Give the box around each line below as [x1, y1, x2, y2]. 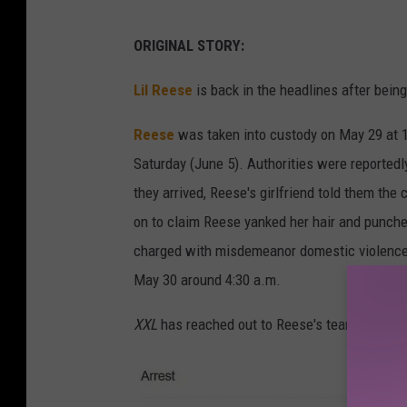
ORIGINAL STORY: [134, 36, 244, 55]
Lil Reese [134, 81, 193, 100]
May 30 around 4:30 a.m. [134, 271, 281, 290]
